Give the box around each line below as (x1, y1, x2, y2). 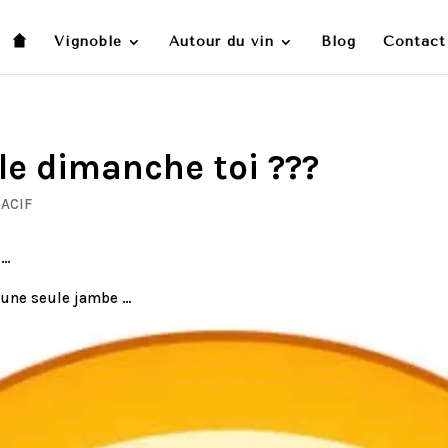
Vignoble (53, 33, 122, 50)
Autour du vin (168, 33, 274, 50)
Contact (382, 33, 446, 50)
